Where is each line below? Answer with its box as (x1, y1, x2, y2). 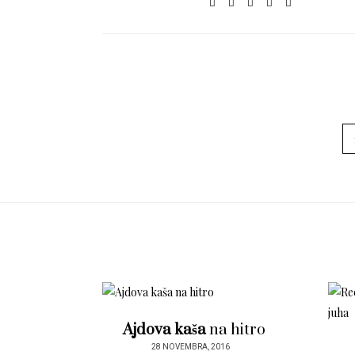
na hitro (205, 320, 265, 341)
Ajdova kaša (122, 320, 206, 341)
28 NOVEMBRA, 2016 (151, 342, 230, 353)
